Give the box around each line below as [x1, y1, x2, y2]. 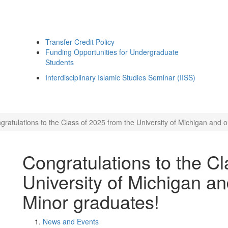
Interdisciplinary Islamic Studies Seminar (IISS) [45, 72, 195, 82]
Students [45, 57, 74, 67]
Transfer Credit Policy [45, 37, 115, 47]
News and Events [43, 216, 99, 226]
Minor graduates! [22, 188, 159, 214]
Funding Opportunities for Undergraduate [45, 47, 179, 57]
